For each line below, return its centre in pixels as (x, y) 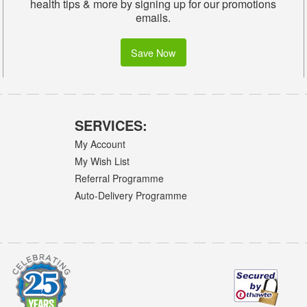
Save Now (153, 52)
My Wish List (102, 161)
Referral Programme (120, 178)
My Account (100, 144)
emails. (153, 18)
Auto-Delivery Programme (131, 196)
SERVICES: (111, 125)
